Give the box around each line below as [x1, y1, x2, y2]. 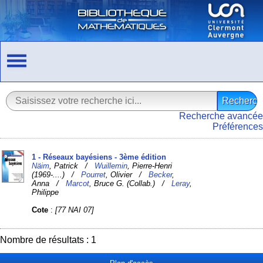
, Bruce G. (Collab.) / [89, 178, 172, 188]
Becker [149, 170, 173, 179]
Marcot [66, 178, 90, 188]
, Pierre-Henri [127, 161, 173, 170]
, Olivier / [106, 170, 149, 179]
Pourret [81, 170, 106, 179]
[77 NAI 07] [55, 205, 95, 214]
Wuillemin [95, 161, 128, 170]
